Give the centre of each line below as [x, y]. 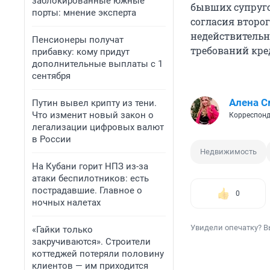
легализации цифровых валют [98, 127]
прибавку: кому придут [81, 52]
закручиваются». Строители [91, 242]
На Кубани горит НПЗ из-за [90, 166]
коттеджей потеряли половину [98, 254]
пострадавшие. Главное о [87, 190]
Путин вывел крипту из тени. [94, 103]
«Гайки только [62, 230]
